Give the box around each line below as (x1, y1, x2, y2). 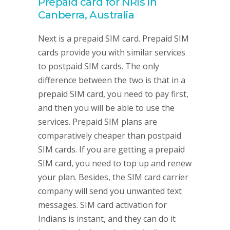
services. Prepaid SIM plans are (38, 116, 157, 127)
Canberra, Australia (38, 9, 135, 21)
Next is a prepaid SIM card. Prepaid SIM (38, 33, 189, 44)
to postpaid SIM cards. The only (38, 61, 159, 72)
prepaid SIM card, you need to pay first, (38, 88, 188, 100)
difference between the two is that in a (38, 74, 185, 86)
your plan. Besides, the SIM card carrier (38, 171, 188, 183)
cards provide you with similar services (38, 47, 185, 58)
